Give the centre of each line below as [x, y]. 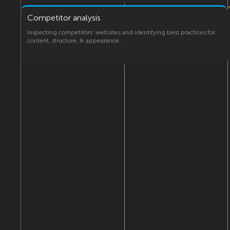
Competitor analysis [64, 17]
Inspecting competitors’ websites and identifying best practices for [121, 32]
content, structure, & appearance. [74, 40]
